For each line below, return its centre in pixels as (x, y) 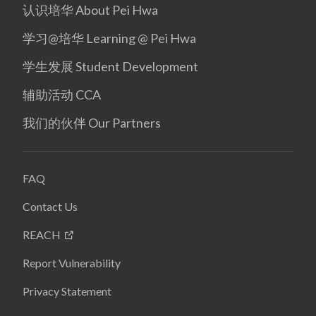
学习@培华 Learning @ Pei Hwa (109, 38)
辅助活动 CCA (62, 94)
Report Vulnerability (72, 262)
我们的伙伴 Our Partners (92, 122)
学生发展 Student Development (110, 66)
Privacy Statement (67, 291)
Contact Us (50, 206)
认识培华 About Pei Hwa (90, 10)
